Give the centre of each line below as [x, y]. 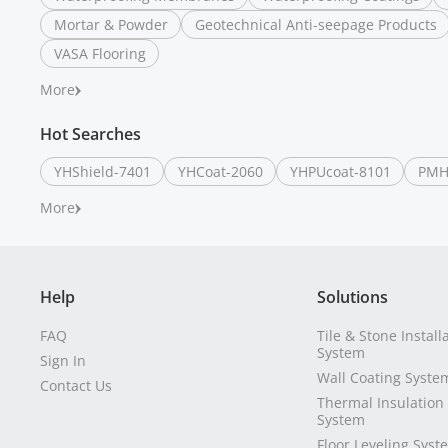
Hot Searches [90, 133]
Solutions [353, 296]
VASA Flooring [100, 53]
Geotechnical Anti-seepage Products [316, 24]
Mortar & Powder [111, 24]
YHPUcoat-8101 [340, 171]
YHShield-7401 [102, 171]
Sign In [63, 360]
